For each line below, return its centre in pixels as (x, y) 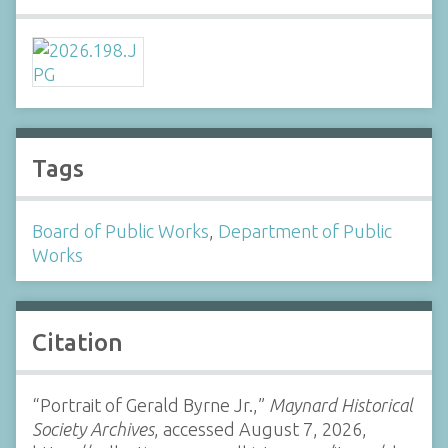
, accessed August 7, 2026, (260, 428)
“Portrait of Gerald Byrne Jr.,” (150, 404)
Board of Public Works (120, 231)
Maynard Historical (341, 404)
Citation (77, 342)
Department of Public (305, 231)
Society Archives (93, 428)
